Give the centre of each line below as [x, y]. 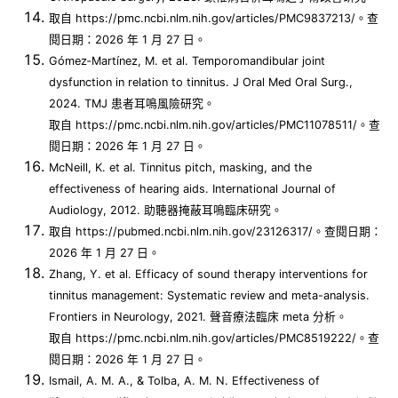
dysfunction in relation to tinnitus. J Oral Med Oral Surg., [201, 83]
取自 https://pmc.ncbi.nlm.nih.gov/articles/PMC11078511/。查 [215, 125]
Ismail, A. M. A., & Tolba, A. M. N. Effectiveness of [184, 381]
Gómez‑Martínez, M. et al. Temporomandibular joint [187, 61]
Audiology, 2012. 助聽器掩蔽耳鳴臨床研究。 [166, 211]
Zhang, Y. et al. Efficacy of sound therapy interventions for [208, 275]
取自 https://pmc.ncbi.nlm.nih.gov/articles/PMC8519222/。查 [214, 338]
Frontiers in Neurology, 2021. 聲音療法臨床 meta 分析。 [198, 317]
